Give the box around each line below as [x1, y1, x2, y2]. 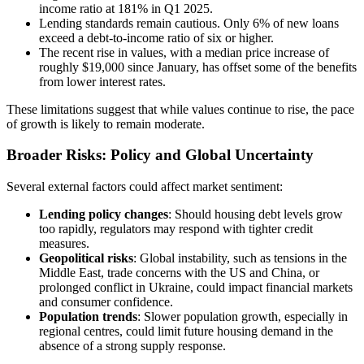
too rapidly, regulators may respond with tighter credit [39, 222, 313, 236]
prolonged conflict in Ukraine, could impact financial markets [39, 280, 353, 295]
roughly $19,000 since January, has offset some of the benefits [39, 59, 357, 74]
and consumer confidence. [39, 295, 173, 310]
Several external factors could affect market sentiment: [6, 180, 283, 194]
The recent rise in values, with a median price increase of [39, 45, 329, 59]
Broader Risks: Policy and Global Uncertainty [6, 146, 314, 164]
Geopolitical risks [39, 251, 133, 266]
